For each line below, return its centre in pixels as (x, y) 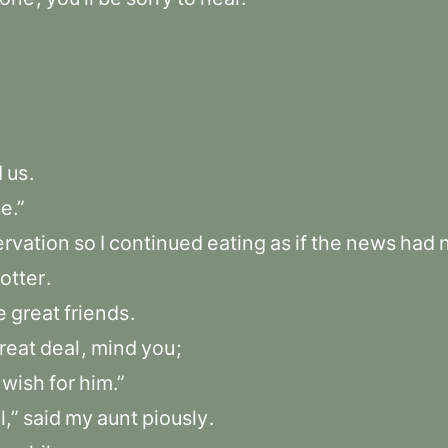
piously (175, 418)
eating (236, 243)
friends (96, 313)
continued (156, 243)
